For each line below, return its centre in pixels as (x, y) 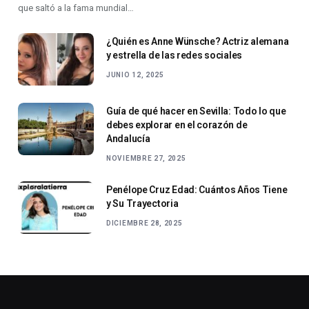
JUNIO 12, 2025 (135, 74)
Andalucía (128, 138)
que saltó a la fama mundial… (76, 8)
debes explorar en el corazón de (177, 124)
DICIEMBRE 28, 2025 (144, 223)
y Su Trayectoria (142, 203)
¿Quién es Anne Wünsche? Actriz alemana (198, 41)
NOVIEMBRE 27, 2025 (146, 158)
